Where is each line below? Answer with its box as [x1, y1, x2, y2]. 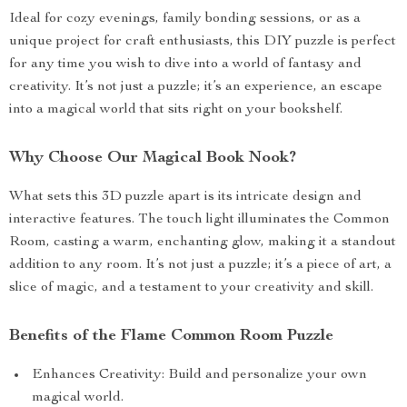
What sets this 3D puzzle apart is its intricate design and [9, 190, 362, 204]
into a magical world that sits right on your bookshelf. [9, 103, 342, 117]
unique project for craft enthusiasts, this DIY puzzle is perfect [9, 35, 396, 49]
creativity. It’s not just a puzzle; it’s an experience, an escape [9, 80, 382, 94]
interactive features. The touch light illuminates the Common [9, 213, 390, 227]
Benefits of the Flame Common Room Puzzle [9, 328, 333, 344]
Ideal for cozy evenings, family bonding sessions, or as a [9, 12, 361, 26]
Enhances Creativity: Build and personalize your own [32, 368, 367, 382]
